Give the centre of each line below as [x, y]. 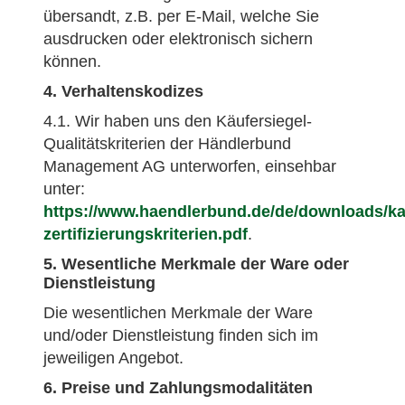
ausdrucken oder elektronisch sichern [178, 39]
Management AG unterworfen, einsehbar [190, 166]
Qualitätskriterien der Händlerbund [167, 144]
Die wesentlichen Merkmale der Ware [178, 313]
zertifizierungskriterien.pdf [146, 234]
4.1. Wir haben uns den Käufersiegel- [178, 121]
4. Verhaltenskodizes [123, 91]
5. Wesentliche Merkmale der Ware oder [196, 264]
